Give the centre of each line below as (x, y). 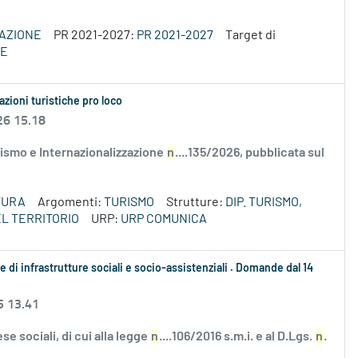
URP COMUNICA (164, 219)
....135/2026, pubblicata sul (250, 153)
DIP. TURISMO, (264, 203)
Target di (251, 36)
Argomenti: (71, 203)
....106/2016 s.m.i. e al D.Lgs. (237, 337)
